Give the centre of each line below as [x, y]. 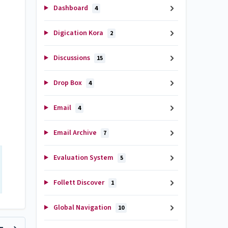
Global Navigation [82, 208]
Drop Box [67, 83]
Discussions [72, 58]
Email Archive [75, 133]
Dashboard [70, 8]
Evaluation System [83, 158]
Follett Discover [79, 183]
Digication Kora [78, 33]
